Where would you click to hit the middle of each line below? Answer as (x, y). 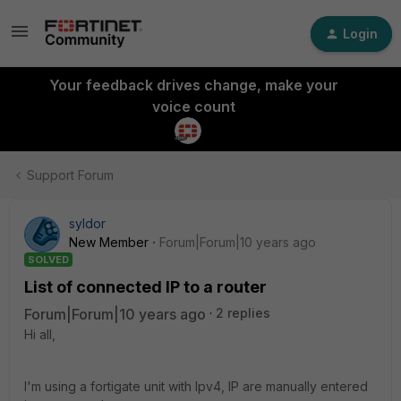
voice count (193, 107)
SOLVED (48, 260)
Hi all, (40, 334)
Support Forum (70, 175)
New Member (109, 242)
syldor (87, 223)
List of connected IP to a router (145, 287)
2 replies (243, 313)
